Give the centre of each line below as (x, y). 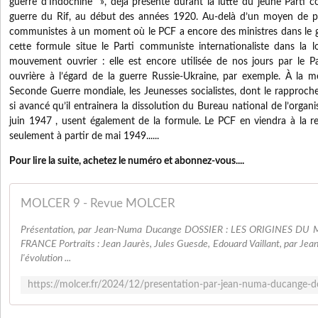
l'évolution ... (46, 258)
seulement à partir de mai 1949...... (84, 136)
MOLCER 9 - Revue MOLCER (98, 203)
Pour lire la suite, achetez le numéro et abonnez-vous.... (127, 161)
